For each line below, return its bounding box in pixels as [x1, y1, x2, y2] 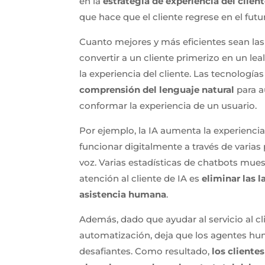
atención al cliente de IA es [79, 172, 202, 184]
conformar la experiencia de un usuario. [79, 99, 257, 111]
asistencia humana [79, 188, 167, 200]
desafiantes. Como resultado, [79, 245, 212, 257]
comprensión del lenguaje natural [79, 83, 235, 95]
